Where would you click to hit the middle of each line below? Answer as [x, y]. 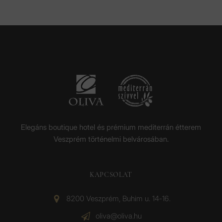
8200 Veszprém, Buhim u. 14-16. [118, 198]
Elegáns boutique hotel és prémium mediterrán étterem [111, 127]
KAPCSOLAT [111, 175]
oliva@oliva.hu [118, 216]
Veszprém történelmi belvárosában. [111, 139]
